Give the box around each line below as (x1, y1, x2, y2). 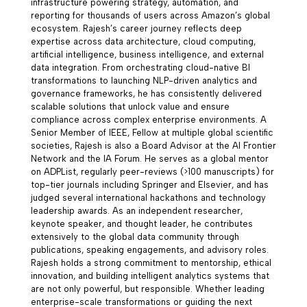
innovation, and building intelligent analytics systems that (30, 270, 269, 281)
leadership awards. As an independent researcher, (30, 205, 243, 216)
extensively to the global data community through (30, 231, 239, 242)
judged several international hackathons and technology (30, 192, 266, 203)
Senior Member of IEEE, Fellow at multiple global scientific (30, 127, 273, 138)
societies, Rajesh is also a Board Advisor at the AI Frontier (30, 140, 276, 151)
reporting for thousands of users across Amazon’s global (30, 10, 270, 21)
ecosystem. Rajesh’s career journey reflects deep (30, 23, 242, 34)
